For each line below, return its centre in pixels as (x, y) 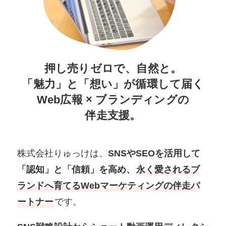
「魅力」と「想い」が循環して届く (113, 84)
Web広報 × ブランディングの (113, 99)
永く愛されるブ (168, 170)
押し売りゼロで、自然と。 (113, 68)
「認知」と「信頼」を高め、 (76, 170)
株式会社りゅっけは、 (63, 154)
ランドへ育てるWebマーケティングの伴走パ (109, 186)
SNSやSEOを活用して (154, 154)
